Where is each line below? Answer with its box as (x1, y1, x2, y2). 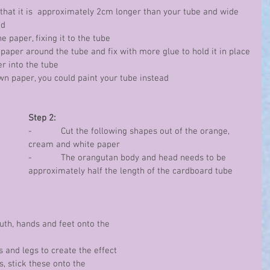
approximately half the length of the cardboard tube (28, 166, 233, 177)
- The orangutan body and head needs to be (28, 152, 228, 163)
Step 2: (28, 113, 55, 124)
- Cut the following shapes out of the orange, (28, 126, 232, 137)
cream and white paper (28, 139, 120, 150)
